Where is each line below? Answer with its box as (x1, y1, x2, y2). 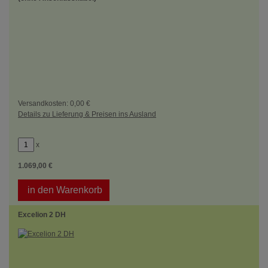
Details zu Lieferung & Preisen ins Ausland (18, 110, 156, 118)
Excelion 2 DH (18, 211, 66, 219)
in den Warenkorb (25, 185, 102, 195)
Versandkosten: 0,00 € (18, 99, 90, 108)
